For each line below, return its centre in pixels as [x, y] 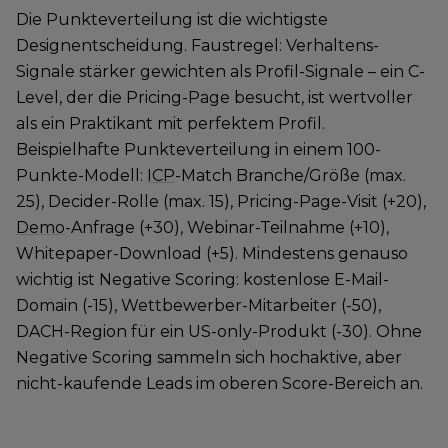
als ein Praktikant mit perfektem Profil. [170, 123]
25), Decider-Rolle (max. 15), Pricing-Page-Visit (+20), [221, 201]
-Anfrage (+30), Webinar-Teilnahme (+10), [227, 227]
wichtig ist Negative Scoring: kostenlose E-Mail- [202, 279]
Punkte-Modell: [81, 175]
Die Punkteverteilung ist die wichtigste [172, 19]
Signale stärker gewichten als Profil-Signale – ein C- [220, 71]
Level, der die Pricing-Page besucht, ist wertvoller [214, 97]
